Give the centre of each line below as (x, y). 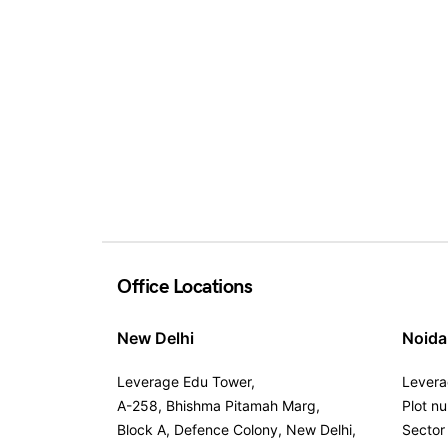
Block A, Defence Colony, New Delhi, (236, 429)
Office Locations (184, 287)
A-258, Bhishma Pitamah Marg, (218, 405)
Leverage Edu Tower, (186, 381)
